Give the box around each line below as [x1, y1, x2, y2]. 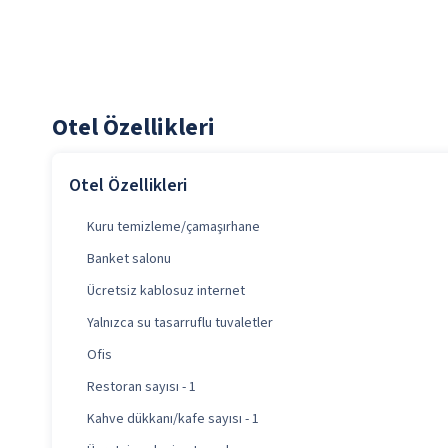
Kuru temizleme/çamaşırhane [87, 217, 260, 238]
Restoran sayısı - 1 [87, 377, 196, 398]
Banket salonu [87, 249, 171, 270]
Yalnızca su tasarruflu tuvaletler [87, 313, 273, 334]
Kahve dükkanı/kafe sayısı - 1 [87, 409, 259, 430]
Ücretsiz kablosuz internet [87, 281, 245, 302]
